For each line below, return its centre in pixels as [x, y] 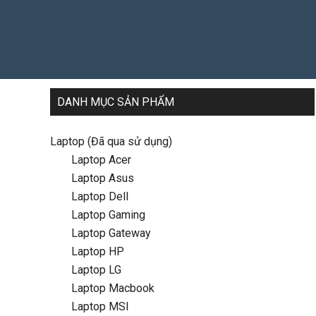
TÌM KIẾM [251, 42]
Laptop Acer [101, 160]
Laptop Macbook [113, 288]
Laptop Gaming [108, 215]
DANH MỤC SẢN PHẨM [115, 102]
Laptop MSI [100, 306]
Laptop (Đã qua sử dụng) [111, 141]
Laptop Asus [102, 178]
